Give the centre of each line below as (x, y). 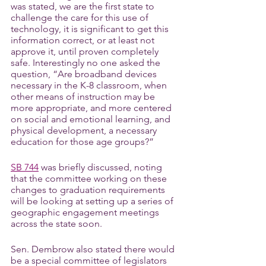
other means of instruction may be (84, 96)
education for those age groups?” (82, 142)
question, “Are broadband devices (85, 74)
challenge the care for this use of (81, 18)
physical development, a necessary (85, 130)
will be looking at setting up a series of (93, 201)
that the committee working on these (90, 178)
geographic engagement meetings (86, 212)
